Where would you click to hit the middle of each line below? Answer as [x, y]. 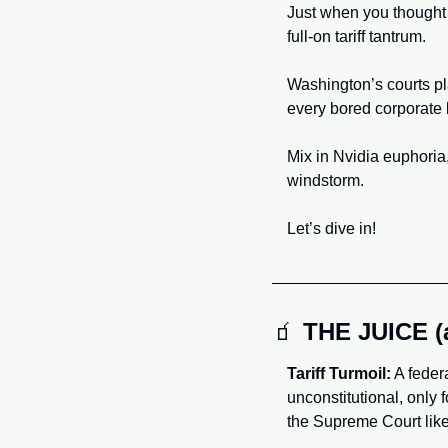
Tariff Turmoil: [339, 373]
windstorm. [325, 180]
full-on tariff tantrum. [358, 36]
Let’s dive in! [331, 228]
